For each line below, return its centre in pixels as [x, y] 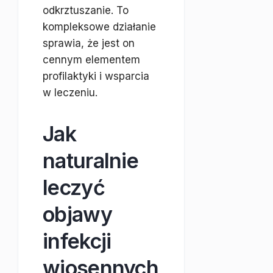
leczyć [74, 187]
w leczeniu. [70, 93]
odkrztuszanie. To [86, 10]
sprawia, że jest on [89, 43]
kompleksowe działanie [99, 27]
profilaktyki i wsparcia [96, 76]
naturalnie [91, 161]
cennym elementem [91, 60]
